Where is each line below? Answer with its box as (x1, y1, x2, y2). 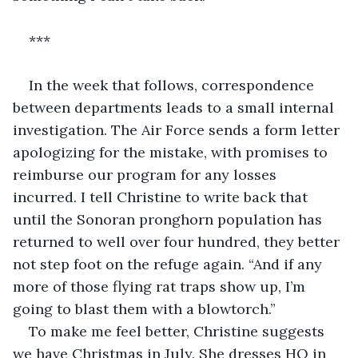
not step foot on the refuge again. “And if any (13, 254, 326, 273)
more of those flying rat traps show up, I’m (13, 276, 309, 296)
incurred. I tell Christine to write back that (13, 187, 312, 206)
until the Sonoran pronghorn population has (13, 209, 326, 229)
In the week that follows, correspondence (29, 75, 318, 94)
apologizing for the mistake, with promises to (13, 142, 332, 161)
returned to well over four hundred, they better (13, 232, 344, 251)
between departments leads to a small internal (13, 97, 338, 117)
